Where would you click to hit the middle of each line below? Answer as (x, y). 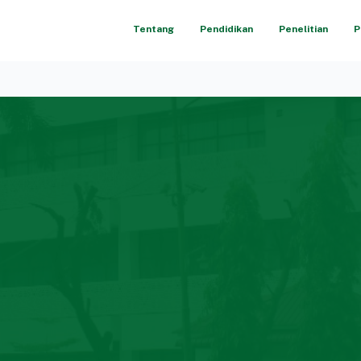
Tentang (154, 29)
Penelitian (304, 29)
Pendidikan (227, 29)
